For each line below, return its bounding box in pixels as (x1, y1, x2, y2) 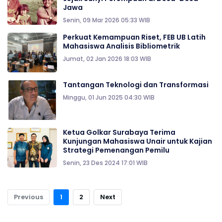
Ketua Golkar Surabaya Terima (63, 127, 175, 137)
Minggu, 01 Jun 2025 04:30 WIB (63, 93, 155, 102)
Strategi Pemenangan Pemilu (63, 145, 169, 155)
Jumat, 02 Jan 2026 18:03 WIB (63, 55, 151, 63)
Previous (14, 193, 43, 201)
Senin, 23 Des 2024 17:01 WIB (63, 159, 148, 167)
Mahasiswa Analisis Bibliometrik (63, 41, 180, 51)
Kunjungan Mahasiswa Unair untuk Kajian (63, 136, 212, 146)
